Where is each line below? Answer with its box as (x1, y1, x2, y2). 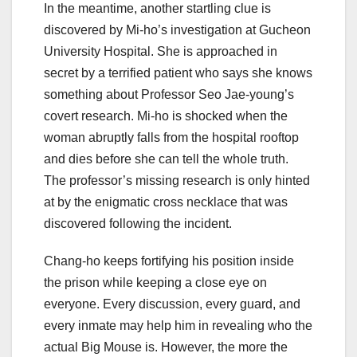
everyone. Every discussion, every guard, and (44, 296, 300, 311)
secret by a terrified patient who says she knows (44, 65, 312, 80)
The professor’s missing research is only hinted (44, 173, 310, 187)
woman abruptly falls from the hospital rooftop (44, 130, 299, 144)
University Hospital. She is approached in (44, 44, 277, 58)
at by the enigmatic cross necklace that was (44, 194, 288, 209)
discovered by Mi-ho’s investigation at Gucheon (44, 22, 311, 37)
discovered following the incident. (44, 216, 232, 230)
